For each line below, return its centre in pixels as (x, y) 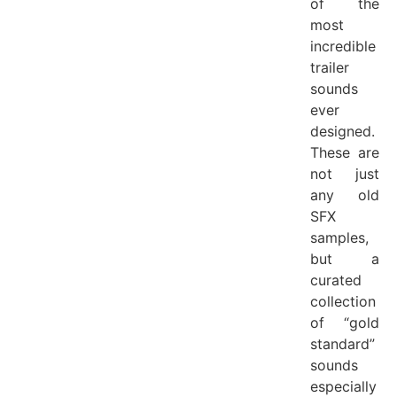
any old (345, 195)
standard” (343, 343)
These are (345, 152)
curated (336, 280)
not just (345, 173)
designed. (343, 131)
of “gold (345, 322)
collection (343, 301)
